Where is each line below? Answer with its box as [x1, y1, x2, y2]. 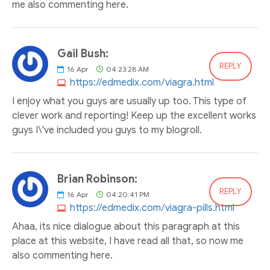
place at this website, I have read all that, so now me [12, 235, 243, 247]
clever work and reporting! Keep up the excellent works [12, 110, 256, 122]
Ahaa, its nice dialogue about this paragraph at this [12, 221, 240, 233]
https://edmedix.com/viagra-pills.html [70, 202, 234, 214]
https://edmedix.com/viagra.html [70, 77, 214, 89]
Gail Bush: [57, 47, 108, 60]
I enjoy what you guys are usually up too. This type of [12, 95, 246, 107]
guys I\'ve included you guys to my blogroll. [12, 124, 202, 136]
